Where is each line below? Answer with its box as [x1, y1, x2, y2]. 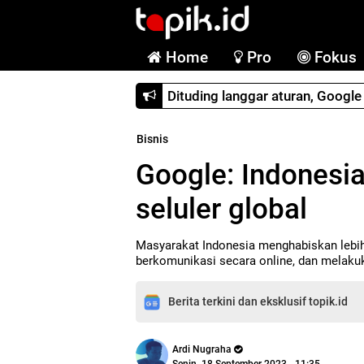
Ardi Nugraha [172, 344, 232, 356]
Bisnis [136, 132, 168, 146]
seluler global [136, 192, 307, 227]
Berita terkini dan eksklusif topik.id [168, 295, 348, 309]
